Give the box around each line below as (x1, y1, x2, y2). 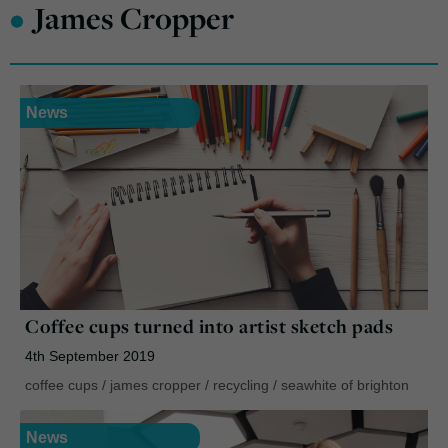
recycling (213, 376, 269, 393)
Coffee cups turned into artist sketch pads (25, 312, 393, 339)
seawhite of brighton (281, 376, 409, 393)
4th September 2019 (25, 347, 155, 364)
